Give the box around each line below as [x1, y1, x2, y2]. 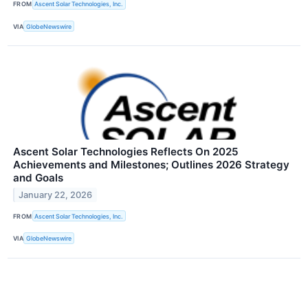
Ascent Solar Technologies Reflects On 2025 [13, 145, 239, 159]
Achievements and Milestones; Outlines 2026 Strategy [13, 158, 289, 172]
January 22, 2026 [19, 190, 93, 201]
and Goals [13, 171, 63, 185]
